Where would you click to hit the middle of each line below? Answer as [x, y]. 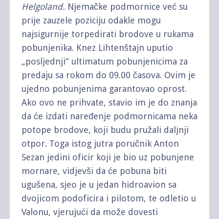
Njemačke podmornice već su [126, 7]
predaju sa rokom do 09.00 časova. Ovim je [109, 75]
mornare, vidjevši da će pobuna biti [94, 171]
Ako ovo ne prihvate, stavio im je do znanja [109, 103]
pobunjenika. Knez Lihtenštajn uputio [97, 48]
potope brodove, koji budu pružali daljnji [105, 130]
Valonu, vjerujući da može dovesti [90, 212]
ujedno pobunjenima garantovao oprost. [104, 89]
